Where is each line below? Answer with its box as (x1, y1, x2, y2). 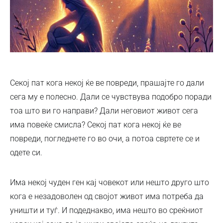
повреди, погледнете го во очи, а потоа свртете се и (10, 133, 200, 143)
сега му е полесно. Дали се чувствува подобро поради (10, 92, 212, 102)
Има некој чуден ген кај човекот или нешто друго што (10, 177, 209, 187)
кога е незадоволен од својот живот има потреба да (10, 191, 204, 201)
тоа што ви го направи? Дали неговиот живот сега (10, 106, 198, 115)
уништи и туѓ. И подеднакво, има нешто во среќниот (10, 205, 203, 215)
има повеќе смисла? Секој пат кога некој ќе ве (10, 119, 181, 129)
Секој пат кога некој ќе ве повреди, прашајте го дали (10, 78, 204, 88)
